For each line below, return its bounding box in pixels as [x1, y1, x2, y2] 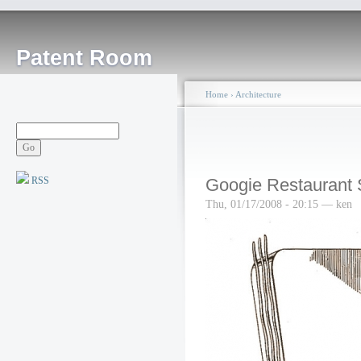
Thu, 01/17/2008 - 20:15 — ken [205, 197, 352, 210]
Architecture [235, 89, 281, 99]
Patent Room [16, 46, 152, 70]
